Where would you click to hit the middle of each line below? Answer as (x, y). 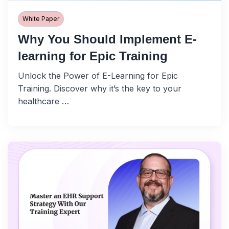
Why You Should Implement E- (107, 39)
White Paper (41, 19)
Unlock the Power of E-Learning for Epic (98, 76)
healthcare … (43, 101)
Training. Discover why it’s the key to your (100, 89)
